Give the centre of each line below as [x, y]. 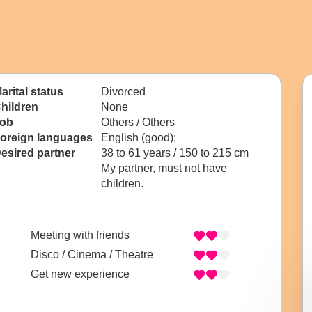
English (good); [140, 138]
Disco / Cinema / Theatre [92, 255]
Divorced [123, 92]
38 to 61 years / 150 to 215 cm [175, 153]
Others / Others [138, 122]
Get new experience [80, 274]
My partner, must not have [164, 168]
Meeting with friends [80, 235]
